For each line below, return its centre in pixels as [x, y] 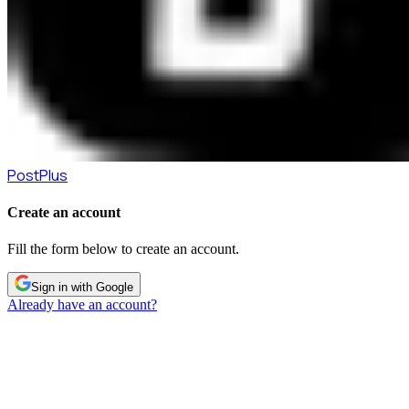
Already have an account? [82, 304]
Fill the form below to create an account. [123, 248]
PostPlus [37, 175]
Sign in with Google [82, 287]
